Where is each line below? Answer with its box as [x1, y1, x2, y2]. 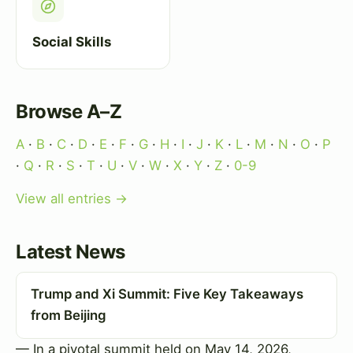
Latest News [16, 240, 125, 264]
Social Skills [32, 33, 111, 50]
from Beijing [30, 307, 106, 324]
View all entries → [16, 191, 128, 207]
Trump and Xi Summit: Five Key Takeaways [30, 286, 303, 303]
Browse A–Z [16, 99, 122, 123]
